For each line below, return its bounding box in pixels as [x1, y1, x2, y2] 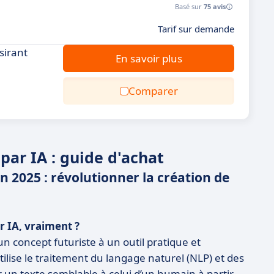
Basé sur [175, 2, 204, 11]
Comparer [128, 84, 178, 98]
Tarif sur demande [158, 23, 234, 35]
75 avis [204, 2, 226, 11]
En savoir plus [115, 51, 182, 65]
